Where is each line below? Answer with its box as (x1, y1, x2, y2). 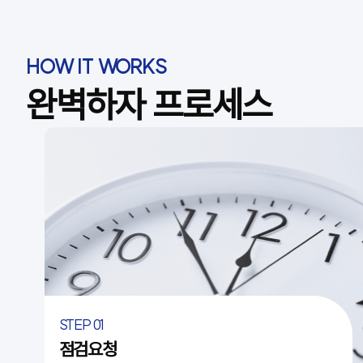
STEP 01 (58, 314, 105, 334)
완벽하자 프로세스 (26, 82, 272, 127)
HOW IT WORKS (26, 54, 166, 79)
